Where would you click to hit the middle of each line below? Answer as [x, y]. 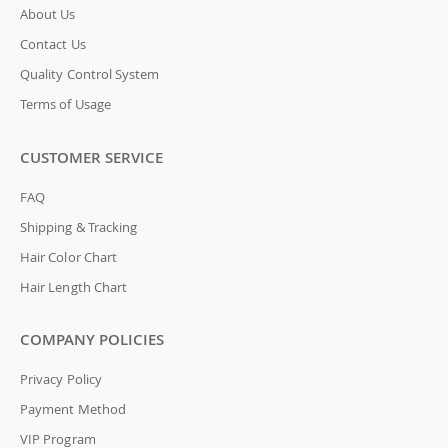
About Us [48, 13]
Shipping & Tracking [79, 226]
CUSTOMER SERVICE [91, 156]
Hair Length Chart [74, 286]
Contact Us [53, 43]
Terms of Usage [65, 103]
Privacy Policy [61, 379]
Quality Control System [90, 73]
